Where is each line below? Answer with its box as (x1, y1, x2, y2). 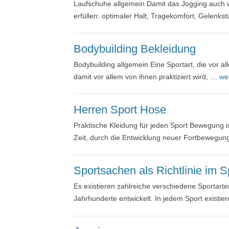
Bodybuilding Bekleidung (73, 42, 196, 55)
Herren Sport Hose (73, 103, 166, 116)
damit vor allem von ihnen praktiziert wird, (73, 73, 210, 81)
